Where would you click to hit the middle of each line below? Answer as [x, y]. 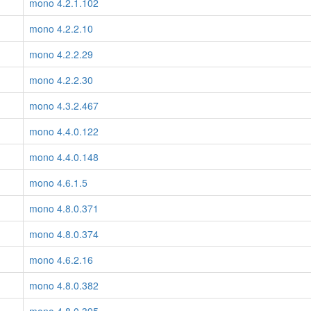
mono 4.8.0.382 [64, 285]
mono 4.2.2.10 [61, 28]
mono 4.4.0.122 [64, 131]
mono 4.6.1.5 [58, 183]
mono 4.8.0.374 [64, 234]
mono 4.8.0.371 [64, 208]
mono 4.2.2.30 [61, 80]
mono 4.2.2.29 [61, 54]
